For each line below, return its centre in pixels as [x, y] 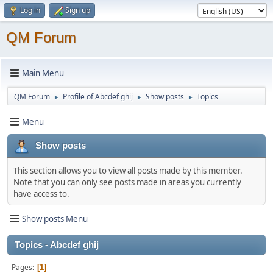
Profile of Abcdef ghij [98, 97]
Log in [30, 10]
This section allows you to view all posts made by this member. [128, 171]
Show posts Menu [55, 218]
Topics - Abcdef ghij [57, 245]
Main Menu [43, 73]
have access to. [41, 194]
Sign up [78, 10]
